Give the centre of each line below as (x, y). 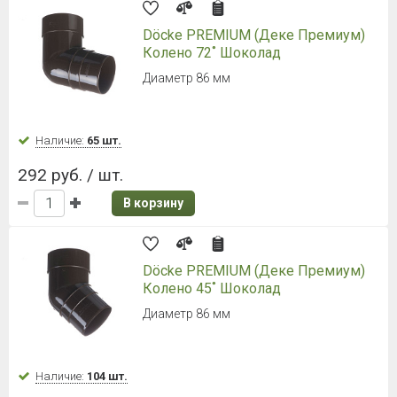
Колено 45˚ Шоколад (212, 288)
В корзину (153, 202)
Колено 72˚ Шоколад (212, 52)
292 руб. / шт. (70, 175)
